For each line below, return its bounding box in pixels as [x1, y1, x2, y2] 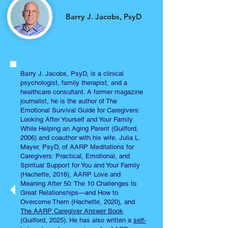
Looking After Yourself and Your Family [20, 116, 133, 123]
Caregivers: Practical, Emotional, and [20, 152, 130, 160]
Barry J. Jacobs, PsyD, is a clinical [20, 70, 124, 77]
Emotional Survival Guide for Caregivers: [20, 106, 140, 114]
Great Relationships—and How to [20, 189, 118, 196]
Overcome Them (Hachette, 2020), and [20, 198, 135, 206]
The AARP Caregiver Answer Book [20, 207, 123, 215]
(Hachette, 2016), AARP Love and [20, 170, 121, 178]
